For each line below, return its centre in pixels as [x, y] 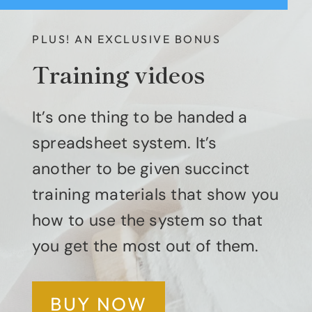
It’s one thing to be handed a [140, 117]
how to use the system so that [148, 220]
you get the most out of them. [146, 246]
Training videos [118, 74]
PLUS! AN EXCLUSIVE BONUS [126, 39]
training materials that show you [156, 195]
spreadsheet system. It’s [125, 143]
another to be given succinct [141, 169]
